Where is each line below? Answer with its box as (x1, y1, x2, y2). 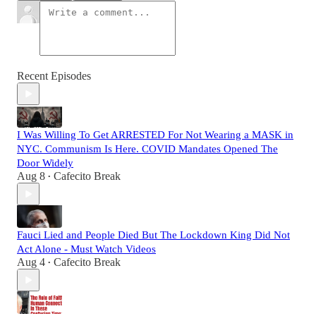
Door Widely (17, 157, 73, 169)
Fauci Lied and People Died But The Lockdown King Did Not (17, 229, 290, 241)
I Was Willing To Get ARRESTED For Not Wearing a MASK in (17, 129, 293, 141)
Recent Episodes (17, 70, 91, 83)
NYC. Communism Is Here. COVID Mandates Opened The (17, 143, 278, 155)
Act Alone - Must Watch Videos (17, 243, 156, 255)
